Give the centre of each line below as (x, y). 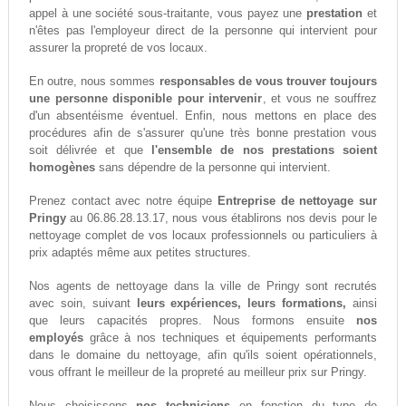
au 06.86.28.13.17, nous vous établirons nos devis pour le (222, 218)
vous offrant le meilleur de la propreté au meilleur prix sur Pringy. (198, 372)
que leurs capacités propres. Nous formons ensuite (193, 321)
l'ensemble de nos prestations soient (265, 150)
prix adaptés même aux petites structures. (140, 253)
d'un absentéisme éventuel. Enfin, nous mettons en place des (203, 116)
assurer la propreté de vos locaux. (118, 48)
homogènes (62, 168)
